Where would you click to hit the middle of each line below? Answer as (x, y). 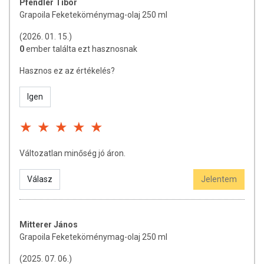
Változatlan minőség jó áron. (72, 153)
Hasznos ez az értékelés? (67, 71)
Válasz (40, 179)
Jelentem (219, 179)
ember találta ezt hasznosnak (82, 49)
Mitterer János (49, 225)
